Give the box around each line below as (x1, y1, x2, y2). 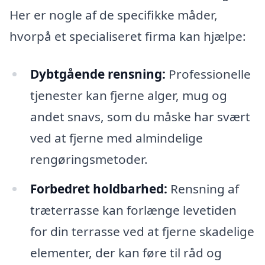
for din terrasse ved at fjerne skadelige (30, 222, 254, 240)
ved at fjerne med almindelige (30, 130, 203, 147)
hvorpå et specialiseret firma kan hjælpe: (9, 28, 246, 45)
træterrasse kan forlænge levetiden (30, 201, 237, 218)
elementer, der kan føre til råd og (30, 244, 222, 261)
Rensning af (167, 180, 239, 197)
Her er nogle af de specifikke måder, (9, 7, 218, 24)
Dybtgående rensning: (30, 66, 166, 83)
